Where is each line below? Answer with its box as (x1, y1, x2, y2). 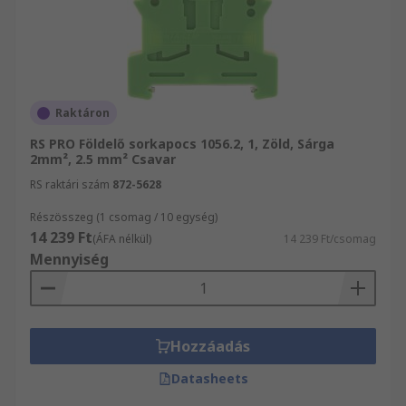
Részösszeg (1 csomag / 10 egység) (30, 209, 217, 225)
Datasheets (170, 370, 248, 387)
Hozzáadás (170, 336, 250, 356)
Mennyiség (30, 249, 109, 269)
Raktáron (55, 105, 110, 121)
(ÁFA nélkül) (92, 231, 151, 246)
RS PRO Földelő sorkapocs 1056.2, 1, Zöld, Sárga (30, 135, 334, 152)
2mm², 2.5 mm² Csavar (30, 150, 176, 168)
